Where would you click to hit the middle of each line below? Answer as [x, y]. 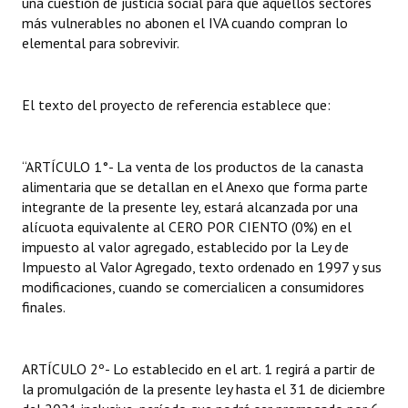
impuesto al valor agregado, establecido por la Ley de [185, 247]
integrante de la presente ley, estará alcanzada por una [190, 207]
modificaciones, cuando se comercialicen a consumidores [193, 287]
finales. [44, 307]
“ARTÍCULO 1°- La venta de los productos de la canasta [193, 167]
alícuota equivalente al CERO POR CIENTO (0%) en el [187, 227]
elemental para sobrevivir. [101, 43]
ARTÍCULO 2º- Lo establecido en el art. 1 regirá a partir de [199, 369]
